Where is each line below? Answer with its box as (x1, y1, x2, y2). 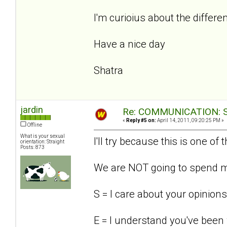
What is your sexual (20, 133, 65, 139)
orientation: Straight (20, 139, 64, 145)
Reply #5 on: (126, 118, 156, 124)
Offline (26, 122, 42, 128)
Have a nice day (94, 37, 165, 50)
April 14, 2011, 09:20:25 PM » (156, 118, 224, 124)
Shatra (94, 64, 123, 77)
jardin (20, 104, 43, 116)
